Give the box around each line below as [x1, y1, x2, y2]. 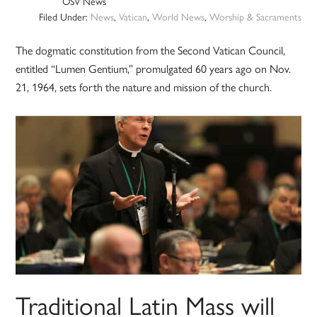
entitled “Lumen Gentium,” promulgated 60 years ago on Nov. [16, 60, 292, 77]
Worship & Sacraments [209, 9, 301, 24]
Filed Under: [38, 9, 91, 24]
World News [151, 9, 204, 24]
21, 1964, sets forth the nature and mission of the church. [16, 79, 272, 96]
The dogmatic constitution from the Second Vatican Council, [16, 42, 286, 59]
